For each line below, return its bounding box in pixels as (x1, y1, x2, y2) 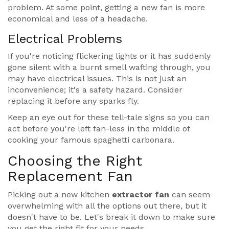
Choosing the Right (8, 152, 142, 170)
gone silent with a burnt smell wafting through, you (8, 62, 211, 73)
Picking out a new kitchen (8, 190, 112, 200)
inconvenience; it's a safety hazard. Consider (8, 85, 182, 95)
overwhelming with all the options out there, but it (8, 201, 207, 211)
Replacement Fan (8, 168, 133, 185)
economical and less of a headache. (8, 14, 148, 24)
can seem (169, 190, 210, 200)
